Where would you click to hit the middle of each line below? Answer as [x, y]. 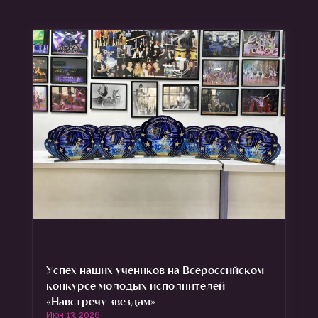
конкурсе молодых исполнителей [135, 285]
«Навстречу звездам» [100, 301]
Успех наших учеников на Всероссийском [155, 270]
